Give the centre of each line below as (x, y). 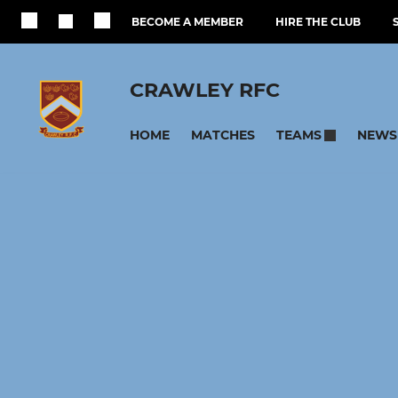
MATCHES (223, 135)
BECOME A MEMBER (187, 22)
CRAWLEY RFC (205, 90)
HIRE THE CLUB (318, 22)
